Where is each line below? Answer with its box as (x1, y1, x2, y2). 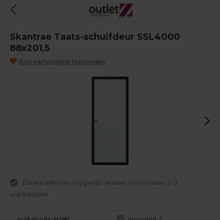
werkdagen (10, 190, 48, 198)
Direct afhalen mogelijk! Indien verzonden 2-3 (21, 178, 177, 187)
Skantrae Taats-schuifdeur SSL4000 (10, 31, 180, 42)
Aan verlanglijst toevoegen (19, 57, 105, 65)
